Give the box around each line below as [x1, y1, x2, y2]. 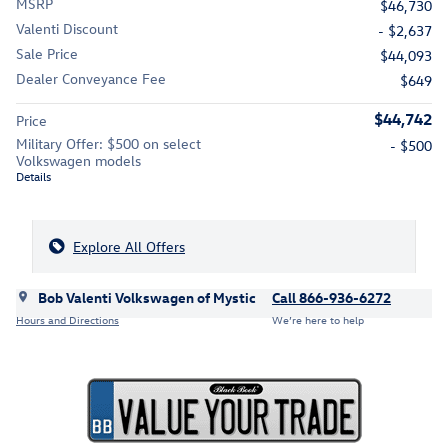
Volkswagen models [16, 150, 141, 170]
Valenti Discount [16, 18, 118, 38]
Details [16, 167, 51, 184]
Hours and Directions [16, 312, 119, 328]
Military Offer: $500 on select [16, 133, 201, 153]
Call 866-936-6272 [272, 287, 391, 307]
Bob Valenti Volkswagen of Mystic [38, 287, 256, 307]
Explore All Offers [73, 236, 185, 256]
